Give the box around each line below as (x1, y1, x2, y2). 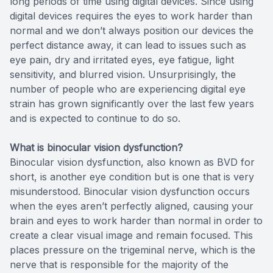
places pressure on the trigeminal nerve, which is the (10, 243, 255, 256)
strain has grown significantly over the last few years (10, 97, 254, 110)
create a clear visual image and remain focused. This (10, 229, 253, 241)
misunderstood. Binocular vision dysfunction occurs (10, 185, 250, 197)
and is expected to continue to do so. (10, 112, 180, 124)
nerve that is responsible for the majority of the (10, 258, 229, 271)
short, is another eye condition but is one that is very (10, 170, 254, 183)
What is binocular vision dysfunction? (10, 141, 183, 154)
